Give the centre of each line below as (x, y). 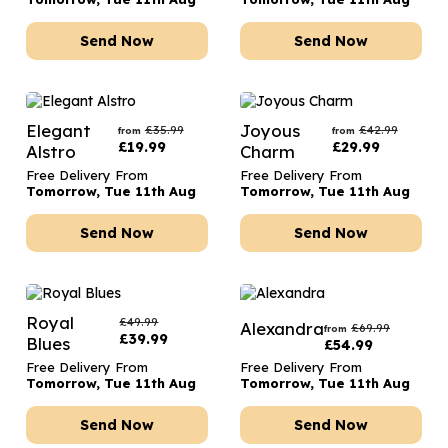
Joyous (270, 130)
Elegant (58, 130)
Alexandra (282, 328)
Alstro (51, 151)
